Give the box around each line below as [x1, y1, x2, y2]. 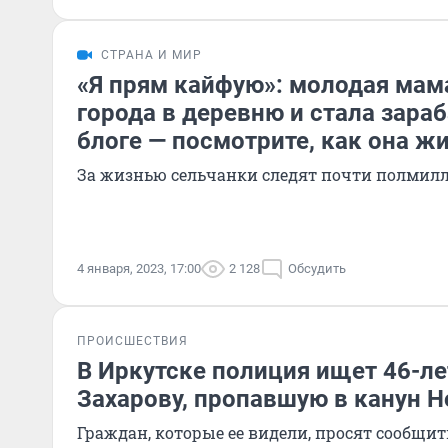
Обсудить [288, 261, 346, 276]
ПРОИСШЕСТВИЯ [77, 334, 188, 348]
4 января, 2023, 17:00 [77, 261, 201, 276]
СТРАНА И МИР [101, 48, 202, 62]
